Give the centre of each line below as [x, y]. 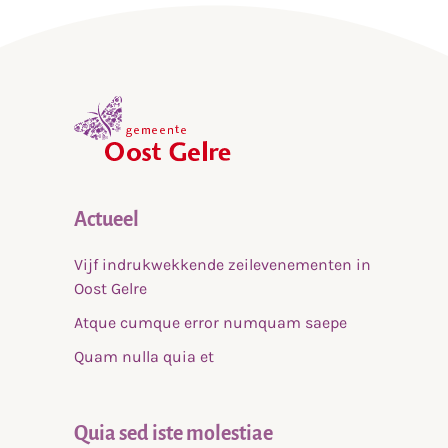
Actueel [106, 219]
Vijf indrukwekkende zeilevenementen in [222, 265]
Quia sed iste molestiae [173, 433]
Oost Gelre [110, 289]
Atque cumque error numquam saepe [210, 323]
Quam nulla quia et [144, 357]
